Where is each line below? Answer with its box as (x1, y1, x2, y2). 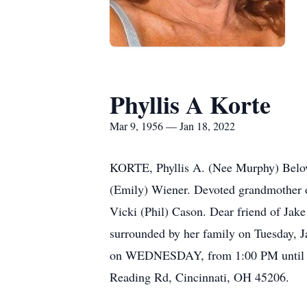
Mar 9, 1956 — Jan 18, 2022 (110, 119, 235, 133)
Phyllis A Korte (110, 86, 271, 122)
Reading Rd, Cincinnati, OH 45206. (110, 269, 289, 285)
